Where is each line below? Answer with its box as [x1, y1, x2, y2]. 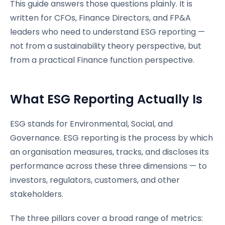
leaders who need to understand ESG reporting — [10, 26, 205, 38]
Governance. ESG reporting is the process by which [10, 132, 213, 144]
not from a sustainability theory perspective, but [10, 40, 201, 52]
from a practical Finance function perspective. [10, 54, 194, 66]
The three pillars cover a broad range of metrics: [10, 212, 203, 224]
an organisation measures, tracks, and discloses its [10, 146, 209, 158]
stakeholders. [10, 188, 63, 200]
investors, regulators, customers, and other [10, 174, 180, 186]
